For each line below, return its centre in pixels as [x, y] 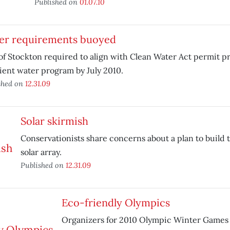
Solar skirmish [54, 121]
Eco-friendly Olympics [116, 203]
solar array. [41, 152]
